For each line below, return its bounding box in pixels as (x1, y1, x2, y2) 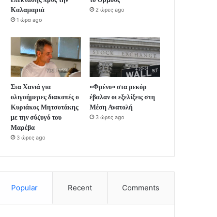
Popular (11, 183, 38, 193)
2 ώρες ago (95, 6, 125, 14)
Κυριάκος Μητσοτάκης (11, 102, 79, 112)
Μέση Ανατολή (90, 102, 133, 112)
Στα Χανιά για (11, 82, 51, 92)
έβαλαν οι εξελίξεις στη (90, 92, 155, 102)
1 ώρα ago (16, 16, 43, 24)
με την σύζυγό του (11, 112, 62, 123)
